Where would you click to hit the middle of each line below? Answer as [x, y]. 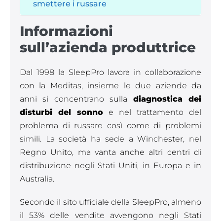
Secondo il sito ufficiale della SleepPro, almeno [110, 202]
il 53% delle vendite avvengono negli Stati [110, 215]
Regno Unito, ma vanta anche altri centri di [110, 152]
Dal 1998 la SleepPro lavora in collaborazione [110, 72]
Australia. [37, 179]
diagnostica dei [167, 99]
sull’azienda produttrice [108, 47]
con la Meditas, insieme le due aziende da [110, 86]
